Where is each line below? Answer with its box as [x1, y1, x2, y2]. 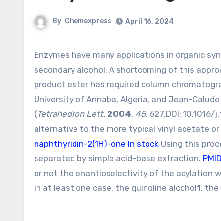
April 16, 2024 [125, 17, 174, 26]
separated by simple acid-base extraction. [34, 153, 203, 163]
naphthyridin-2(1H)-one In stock [34, 139, 159, 148]
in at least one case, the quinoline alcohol [34, 183, 197, 193]
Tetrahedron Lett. [37, 109, 107, 119]
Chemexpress [65, 17, 111, 26]
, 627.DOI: [146, 109, 183, 119]
